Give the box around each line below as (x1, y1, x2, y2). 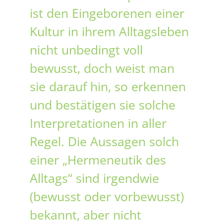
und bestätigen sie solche (30, 96, 175, 113)
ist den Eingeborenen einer (30, 4, 184, 22)
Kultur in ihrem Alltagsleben (30, 23, 189, 40)
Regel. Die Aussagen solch (30, 133, 179, 150)
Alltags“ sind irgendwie (30, 169, 159, 187)
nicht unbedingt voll (30, 41, 143, 58)
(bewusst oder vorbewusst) (30, 188, 184, 205)
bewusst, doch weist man (30, 59, 174, 77)
